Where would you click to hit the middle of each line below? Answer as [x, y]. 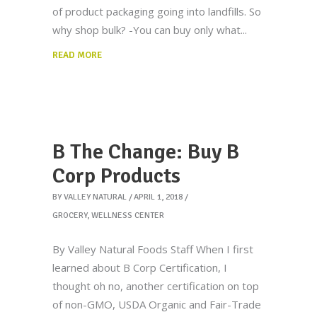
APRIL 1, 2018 [158, 197]
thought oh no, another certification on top [156, 286]
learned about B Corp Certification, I [140, 267]
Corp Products [116, 176]
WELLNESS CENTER [128, 215]
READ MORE [77, 55]
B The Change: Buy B [146, 152]
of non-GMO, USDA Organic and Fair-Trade [157, 304]
